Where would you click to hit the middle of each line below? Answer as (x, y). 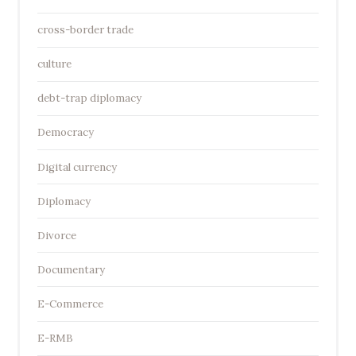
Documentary (71, 269)
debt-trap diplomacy (89, 99)
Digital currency (77, 167)
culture (54, 64)
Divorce (56, 235)
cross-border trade (85, 30)
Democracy (65, 133)
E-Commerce (70, 304)
